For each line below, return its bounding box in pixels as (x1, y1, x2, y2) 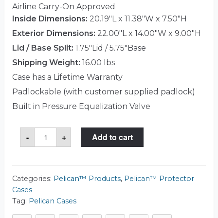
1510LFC (34, 133, 67, 143)
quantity (34, 164, 67, 174)
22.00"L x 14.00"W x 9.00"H (95, 28, 201, 38)
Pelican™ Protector (124, 174, 194, 183)
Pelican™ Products (54, 174, 121, 183)
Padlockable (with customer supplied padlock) (12, 87, 195, 96)
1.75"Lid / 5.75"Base (73, 43, 146, 53)
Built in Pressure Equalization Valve (12, 101, 150, 111)
